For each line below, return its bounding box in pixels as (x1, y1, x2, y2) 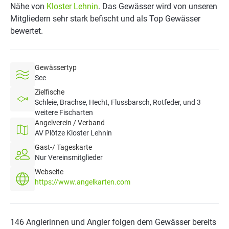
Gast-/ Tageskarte (35, 143, 92, 151)
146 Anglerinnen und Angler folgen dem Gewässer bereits (10, 217, 216, 227)
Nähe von (10, 2, 47, 11)
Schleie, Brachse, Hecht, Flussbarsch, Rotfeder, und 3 (35, 98, 201, 106)
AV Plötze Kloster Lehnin (35, 129, 112, 137)
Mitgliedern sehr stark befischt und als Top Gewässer (10, 14, 200, 24)
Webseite (35, 168, 63, 176)
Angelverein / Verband (35, 119, 105, 127)
